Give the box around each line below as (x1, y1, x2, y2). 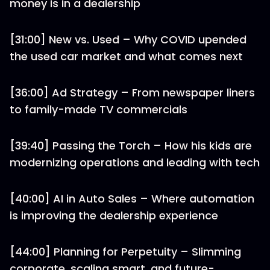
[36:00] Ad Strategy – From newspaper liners (10, 85, 255, 100)
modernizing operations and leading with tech (10, 155, 260, 170)
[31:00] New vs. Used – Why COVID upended (10, 32, 246, 47)
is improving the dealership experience (10, 208, 218, 223)
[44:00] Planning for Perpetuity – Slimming (10, 244, 241, 259)
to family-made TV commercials (10, 102, 187, 117)
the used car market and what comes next (10, 49, 243, 64)
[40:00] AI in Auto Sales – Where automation (10, 191, 254, 206)
